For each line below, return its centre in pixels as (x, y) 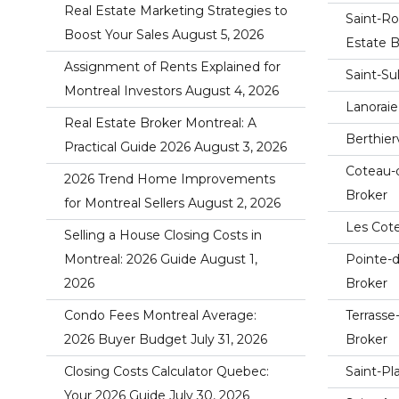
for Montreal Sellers (124, 203)
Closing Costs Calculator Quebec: (167, 371)
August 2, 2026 (234, 203)
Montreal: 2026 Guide (130, 259)
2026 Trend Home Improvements (170, 179)
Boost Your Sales (116, 34)
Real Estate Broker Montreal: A (160, 122)
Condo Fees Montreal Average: (160, 315)
